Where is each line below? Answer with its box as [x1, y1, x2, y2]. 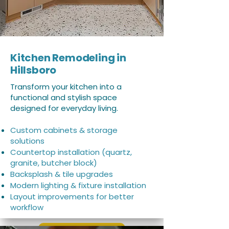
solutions [10, 135, 44, 146]
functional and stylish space [10, 92, 117, 103]
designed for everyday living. [10, 103, 118, 113]
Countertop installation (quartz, [10, 147, 132, 157]
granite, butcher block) [10, 157, 97, 168]
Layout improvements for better [10, 191, 134, 202]
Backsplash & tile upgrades [10, 169, 113, 179]
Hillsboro [10, 63, 57, 77]
